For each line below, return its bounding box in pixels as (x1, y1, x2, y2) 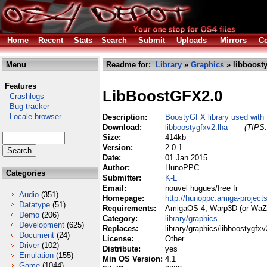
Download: (103, 123, 144, 132)
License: (103, 234, 136, 243)
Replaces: (103, 224, 141, 233)
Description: (103, 113, 150, 122)
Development (19, 221, 64, 229)
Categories (4, 169, 45, 178)
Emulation (19, 251, 54, 260)
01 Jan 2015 (165, 153, 207, 162)
